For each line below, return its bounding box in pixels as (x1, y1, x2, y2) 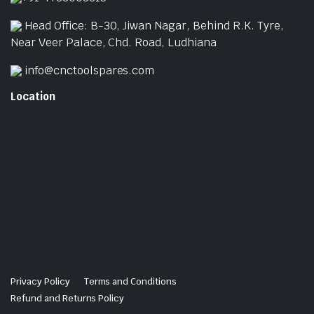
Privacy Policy (11, 275, 70, 287)
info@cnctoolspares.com (24, 62, 155, 78)
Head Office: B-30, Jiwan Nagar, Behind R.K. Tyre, (24, 18, 284, 33)
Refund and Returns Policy (11, 292, 125, 304)
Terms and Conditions (83, 275, 177, 287)
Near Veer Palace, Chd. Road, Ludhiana (11, 34, 217, 50)
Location (11, 89, 55, 103)
